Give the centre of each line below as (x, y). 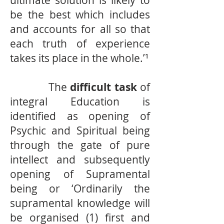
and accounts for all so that (80, 29)
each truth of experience (80, 43)
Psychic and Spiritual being (80, 130)
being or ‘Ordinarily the (80, 188)
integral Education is (80, 101)
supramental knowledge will (80, 203)
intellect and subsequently (80, 159)
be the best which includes (80, 14)
